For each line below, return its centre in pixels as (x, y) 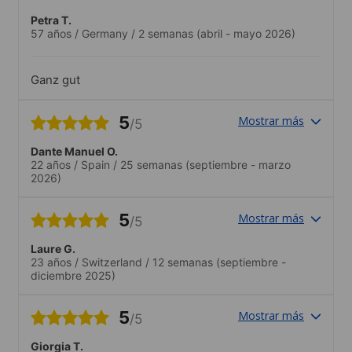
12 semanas (183, 262)
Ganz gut (55, 79)
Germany (105, 33)
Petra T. (51, 20)
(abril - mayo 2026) (244, 33)
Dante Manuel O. (74, 151)
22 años (51, 164)
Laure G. (53, 248)
